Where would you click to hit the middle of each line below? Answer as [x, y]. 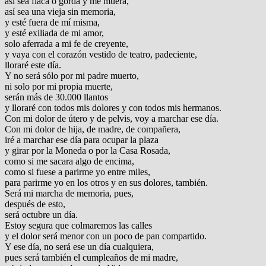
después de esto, [35, 204]
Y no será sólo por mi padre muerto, [72, 76]
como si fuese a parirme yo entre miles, [77, 172]
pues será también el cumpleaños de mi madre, [91, 258]
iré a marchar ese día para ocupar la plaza [82, 140]
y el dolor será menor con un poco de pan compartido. [106, 236]
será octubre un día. [41, 215]
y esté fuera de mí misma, [52, 23]
